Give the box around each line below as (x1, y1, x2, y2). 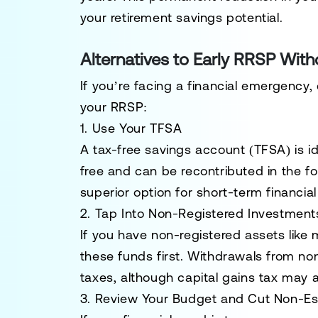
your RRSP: (79, 99, 148, 114)
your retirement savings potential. (79, 10, 283, 25)
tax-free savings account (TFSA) (93, 142, 291, 157)
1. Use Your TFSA (79, 121, 182, 136)
